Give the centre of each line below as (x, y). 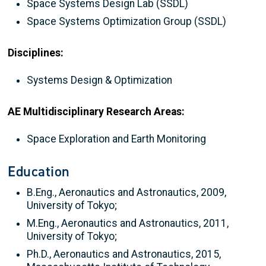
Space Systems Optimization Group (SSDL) (126, 21)
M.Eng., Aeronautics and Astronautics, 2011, (128, 223)
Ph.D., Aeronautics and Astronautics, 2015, (124, 254)
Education (39, 171)
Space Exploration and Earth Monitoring (116, 139)
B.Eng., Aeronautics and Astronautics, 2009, (126, 192)
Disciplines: (36, 53)
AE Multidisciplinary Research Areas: (96, 111)
